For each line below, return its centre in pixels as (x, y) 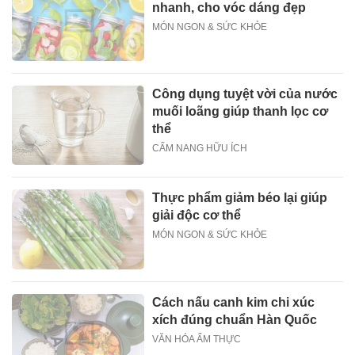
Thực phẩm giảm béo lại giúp (240, 198)
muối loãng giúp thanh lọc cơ (240, 112)
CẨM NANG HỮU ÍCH (200, 149)
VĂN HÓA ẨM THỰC (197, 339)
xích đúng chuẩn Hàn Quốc (235, 319)
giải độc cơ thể (197, 216)
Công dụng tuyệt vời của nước (245, 94)
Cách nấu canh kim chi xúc (234, 302)
